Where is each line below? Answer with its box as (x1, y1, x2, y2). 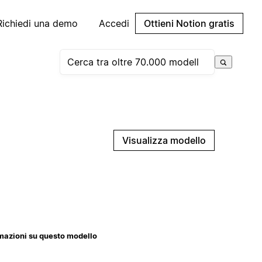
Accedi (99, 18, 129, 29)
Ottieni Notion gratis (144, 18, 235, 29)
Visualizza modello (122, 134, 206, 146)
